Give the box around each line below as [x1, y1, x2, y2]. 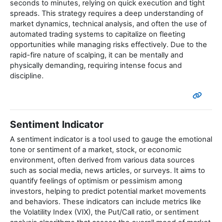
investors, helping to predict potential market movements [10, 187, 206, 196]
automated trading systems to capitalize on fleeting [10, 30, 185, 39]
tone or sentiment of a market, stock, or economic [10, 145, 181, 155]
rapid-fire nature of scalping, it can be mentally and [10, 51, 183, 60]
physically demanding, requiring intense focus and [10, 61, 182, 70]
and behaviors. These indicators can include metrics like [10, 197, 201, 207]
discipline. [10, 71, 44, 81]
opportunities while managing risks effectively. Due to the [10, 40, 207, 50]
